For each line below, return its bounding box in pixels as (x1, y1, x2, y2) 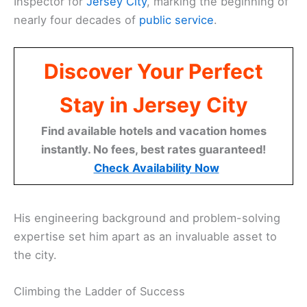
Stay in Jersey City (59, 92, 248, 117)
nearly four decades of (14, 12, 139, 27)
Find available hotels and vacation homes (40, 123, 267, 138)
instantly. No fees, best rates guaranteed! (41, 142, 266, 156)
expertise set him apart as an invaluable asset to (14, 229, 277, 243)
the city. (14, 247, 57, 262)
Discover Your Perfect (44, 58, 263, 84)
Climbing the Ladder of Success (14, 284, 185, 298)
